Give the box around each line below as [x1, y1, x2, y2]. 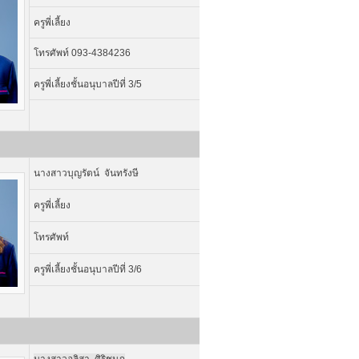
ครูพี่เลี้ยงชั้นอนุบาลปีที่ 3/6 [33, 264, 142, 275]
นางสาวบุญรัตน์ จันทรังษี [33, 167, 139, 179]
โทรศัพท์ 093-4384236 [33, 47, 131, 58]
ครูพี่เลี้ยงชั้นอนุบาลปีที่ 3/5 [33, 79, 142, 90]
